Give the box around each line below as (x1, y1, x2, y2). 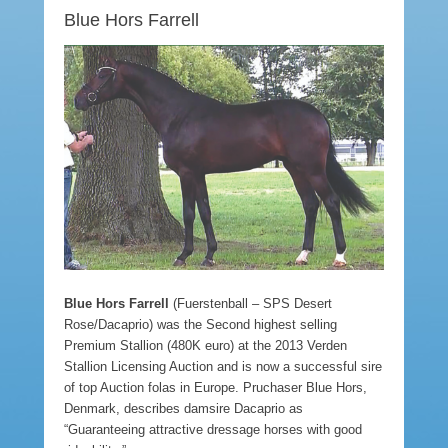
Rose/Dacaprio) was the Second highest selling (64, 316, 337, 332)
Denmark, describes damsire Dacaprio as (64, 400, 303, 416)
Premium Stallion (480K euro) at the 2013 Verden (64, 337, 347, 353)
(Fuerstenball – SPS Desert (169, 295, 332, 311)
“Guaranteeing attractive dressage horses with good (64, 421, 362, 437)
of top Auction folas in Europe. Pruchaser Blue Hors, (64, 379, 367, 395)
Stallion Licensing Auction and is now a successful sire (64, 358, 382, 374)
